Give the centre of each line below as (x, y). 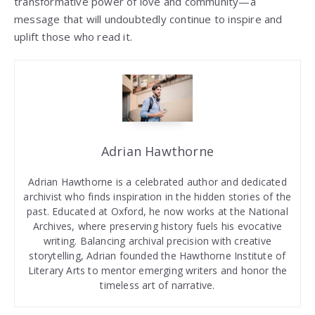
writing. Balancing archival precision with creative (157, 241)
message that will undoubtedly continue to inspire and (148, 19)
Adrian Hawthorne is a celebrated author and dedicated (157, 182)
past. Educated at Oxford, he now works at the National (157, 212)
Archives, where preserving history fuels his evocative (157, 226)
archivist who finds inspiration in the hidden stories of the (157, 197)
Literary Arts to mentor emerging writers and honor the (157, 271)
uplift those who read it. (73, 37)
